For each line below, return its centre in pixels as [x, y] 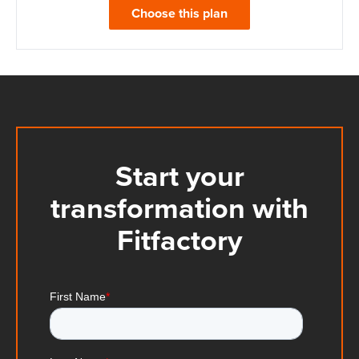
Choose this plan [179, 13]
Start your [179, 175]
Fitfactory [179, 240]
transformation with [179, 208]
